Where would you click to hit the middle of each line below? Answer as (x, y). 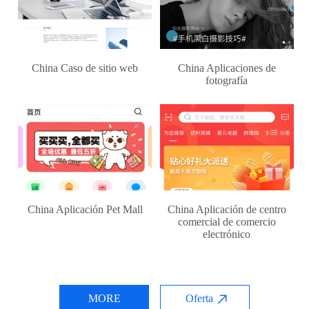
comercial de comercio (227, 221)
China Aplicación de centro (227, 209)
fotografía (227, 81)
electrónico (227, 234)
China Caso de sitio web (85, 68)
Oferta (199, 298)
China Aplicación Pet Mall (85, 209)
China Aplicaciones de (227, 68)
